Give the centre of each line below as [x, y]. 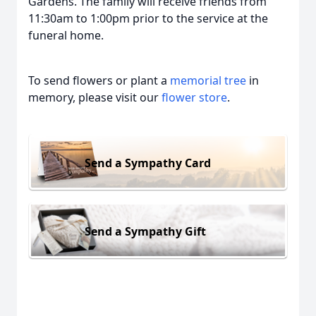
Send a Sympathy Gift [145, 231]
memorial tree [208, 80]
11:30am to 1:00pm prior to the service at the [148, 18]
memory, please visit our [95, 97]
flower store [194, 97]
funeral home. [66, 35]
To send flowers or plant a [99, 80]
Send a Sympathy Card [148, 163]
